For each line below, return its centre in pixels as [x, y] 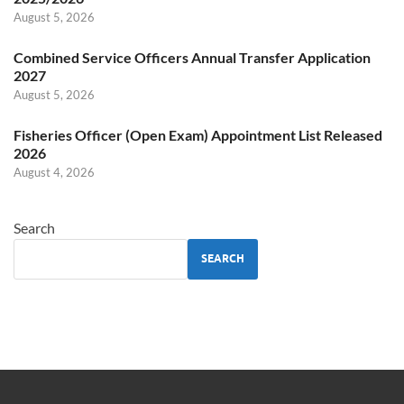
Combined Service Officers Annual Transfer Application [192, 57]
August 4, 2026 [54, 172]
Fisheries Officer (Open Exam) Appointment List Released [198, 134]
